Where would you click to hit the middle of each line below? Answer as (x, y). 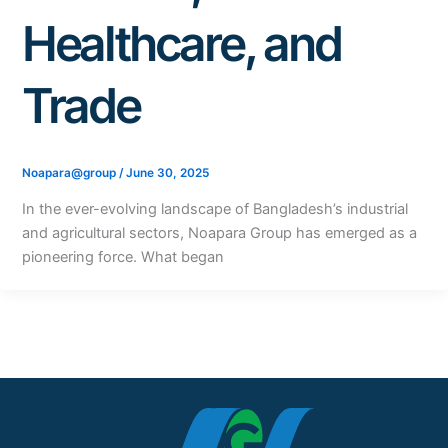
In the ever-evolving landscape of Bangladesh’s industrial (214, 208)
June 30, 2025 (167, 173)
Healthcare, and (181, 43)
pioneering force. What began (122, 256)
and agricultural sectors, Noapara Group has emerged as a (219, 232)
